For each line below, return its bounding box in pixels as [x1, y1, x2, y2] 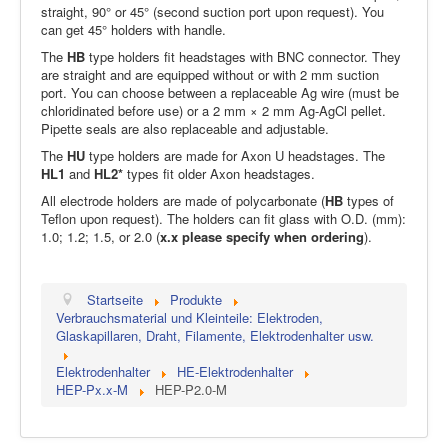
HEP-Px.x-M [56, 380, 128, 400]
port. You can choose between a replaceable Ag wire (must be [41, 83, 399, 103]
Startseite [87, 290, 144, 310]
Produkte [170, 290, 223, 310]
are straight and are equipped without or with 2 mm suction [41, 65, 379, 85]
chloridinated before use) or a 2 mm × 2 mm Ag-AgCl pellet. [41, 101, 386, 121]
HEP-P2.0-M [155, 380, 227, 400]
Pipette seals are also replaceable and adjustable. [41, 119, 329, 139]
